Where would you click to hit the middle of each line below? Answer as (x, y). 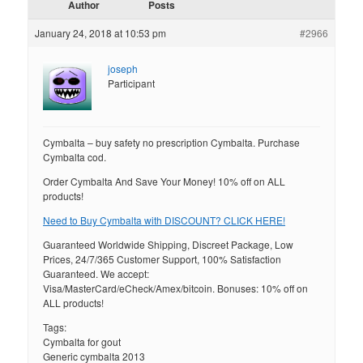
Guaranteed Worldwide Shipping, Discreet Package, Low (169, 245)
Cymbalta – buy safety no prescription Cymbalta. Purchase (172, 143)
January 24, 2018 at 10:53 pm (101, 33)
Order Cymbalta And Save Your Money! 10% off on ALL (164, 181)
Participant (132, 83)
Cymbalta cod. (75, 157)
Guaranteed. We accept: (96, 274)
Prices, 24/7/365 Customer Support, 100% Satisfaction (162, 259)
